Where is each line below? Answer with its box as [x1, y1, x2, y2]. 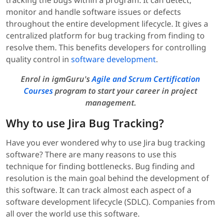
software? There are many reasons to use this [6, 148, 177, 160]
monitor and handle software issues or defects [6, 6, 181, 17]
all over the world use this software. [6, 208, 140, 219]
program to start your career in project [53, 85, 197, 96]
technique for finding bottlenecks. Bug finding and [6, 160, 195, 172]
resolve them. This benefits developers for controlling [6, 41, 206, 53]
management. [85, 97, 136, 108]
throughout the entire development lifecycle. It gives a [6, 18, 208, 29]
